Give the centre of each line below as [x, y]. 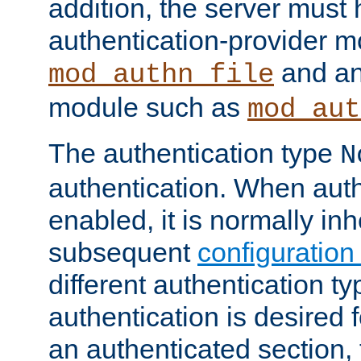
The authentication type [194, 154]
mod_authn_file [161, 75]
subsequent [123, 253]
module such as [148, 108]
